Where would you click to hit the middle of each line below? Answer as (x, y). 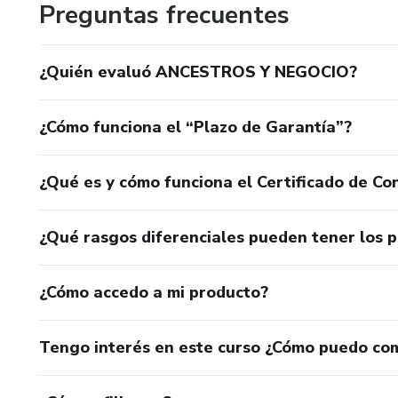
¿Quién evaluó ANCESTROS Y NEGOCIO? (198, 72)
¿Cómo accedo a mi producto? (154, 292)
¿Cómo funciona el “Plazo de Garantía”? (195, 127)
